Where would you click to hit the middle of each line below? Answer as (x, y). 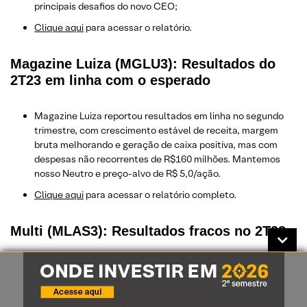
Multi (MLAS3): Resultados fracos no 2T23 (148, 231)
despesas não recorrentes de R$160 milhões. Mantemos (157, 159)
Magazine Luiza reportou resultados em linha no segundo (159, 115)
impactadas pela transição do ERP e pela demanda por (154, 295)
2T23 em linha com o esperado (110, 80)
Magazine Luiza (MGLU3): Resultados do (143, 63)
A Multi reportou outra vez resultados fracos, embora (150, 266)
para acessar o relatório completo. (160, 194)
